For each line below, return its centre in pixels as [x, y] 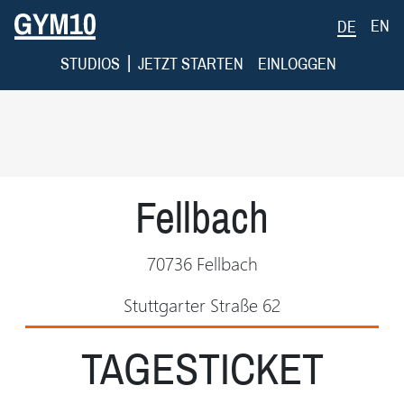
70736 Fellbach [202, 263]
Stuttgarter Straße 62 [202, 304]
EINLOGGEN [297, 64]
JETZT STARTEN [191, 64]
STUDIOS [90, 64]
